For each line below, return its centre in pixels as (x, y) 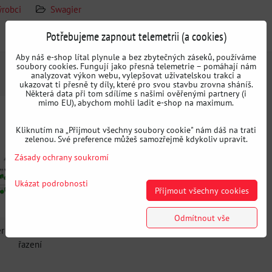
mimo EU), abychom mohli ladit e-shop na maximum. (136, 102)
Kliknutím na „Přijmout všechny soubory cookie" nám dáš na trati (136, 130)
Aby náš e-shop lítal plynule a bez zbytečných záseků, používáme (136, 57)
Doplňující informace (53, 39)
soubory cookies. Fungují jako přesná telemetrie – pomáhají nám (136, 66)
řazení (30, 244)
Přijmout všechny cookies (202, 190)
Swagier (66, 9)
